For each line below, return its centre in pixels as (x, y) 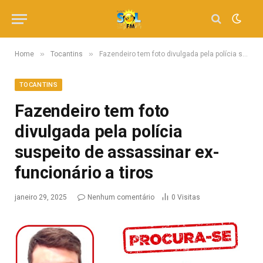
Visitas (189, 197)
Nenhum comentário (121, 197)
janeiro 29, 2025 (41, 197)
